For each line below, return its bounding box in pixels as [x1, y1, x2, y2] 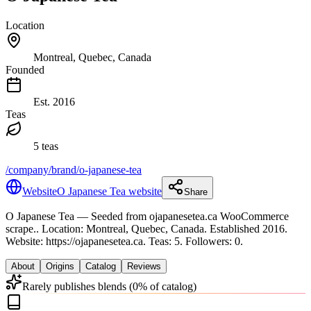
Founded [6, 63, 44, 76]
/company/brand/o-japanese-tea [6, 163, 142, 176]
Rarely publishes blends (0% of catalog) [22, 280, 196, 292]
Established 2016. [207, 222, 287, 235]
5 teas [33, 140, 58, 152]
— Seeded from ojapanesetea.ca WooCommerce [74, 210, 289, 222]
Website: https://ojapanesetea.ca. [6, 235, 146, 247]
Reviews [127, 260, 161, 271]
